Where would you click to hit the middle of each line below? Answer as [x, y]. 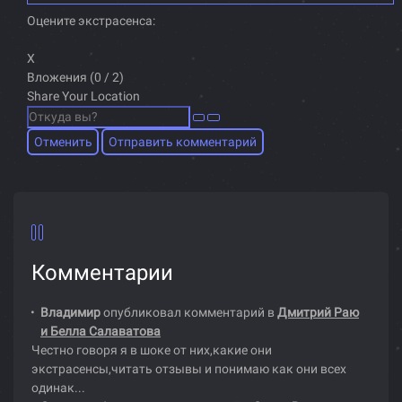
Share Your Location [83, 96]
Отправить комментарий [182, 141]
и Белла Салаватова [100, 332]
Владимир [72, 313]
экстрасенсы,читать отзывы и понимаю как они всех [189, 369]
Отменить [63, 141]
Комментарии [102, 273]
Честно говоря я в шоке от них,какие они [152, 350]
